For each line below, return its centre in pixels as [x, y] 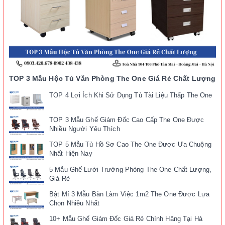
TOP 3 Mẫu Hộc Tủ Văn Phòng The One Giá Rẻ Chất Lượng [113, 79]
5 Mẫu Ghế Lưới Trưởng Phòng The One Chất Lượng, [131, 169]
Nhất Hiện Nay [71, 154]
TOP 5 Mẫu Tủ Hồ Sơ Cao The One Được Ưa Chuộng [130, 145]
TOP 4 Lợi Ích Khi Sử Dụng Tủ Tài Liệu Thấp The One [131, 95]
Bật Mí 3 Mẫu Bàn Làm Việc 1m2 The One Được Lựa [129, 194]
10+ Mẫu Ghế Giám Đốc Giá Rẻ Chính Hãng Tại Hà [126, 219]
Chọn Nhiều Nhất [74, 203]
